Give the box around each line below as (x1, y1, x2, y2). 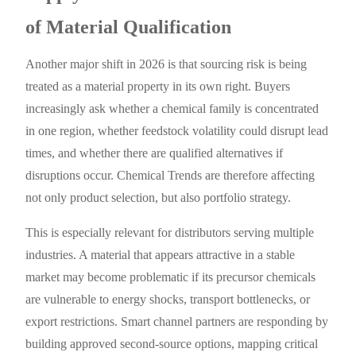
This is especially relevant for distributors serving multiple (25, 226, 315, 240)
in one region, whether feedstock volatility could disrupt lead (25, 124, 329, 138)
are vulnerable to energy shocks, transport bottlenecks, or (25, 292, 311, 307)
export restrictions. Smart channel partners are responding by (25, 315, 329, 329)
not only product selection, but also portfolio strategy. (25, 191, 292, 205)
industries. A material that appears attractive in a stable (25, 248, 296, 262)
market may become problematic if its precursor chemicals (25, 270, 316, 284)
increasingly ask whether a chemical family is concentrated (25, 102, 319, 116)
